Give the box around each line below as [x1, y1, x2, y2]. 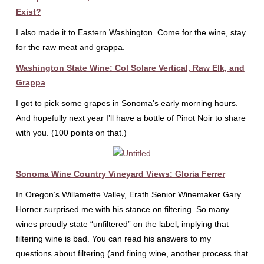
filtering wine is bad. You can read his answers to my [15, 234, 211, 243]
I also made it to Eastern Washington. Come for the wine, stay [15, 28, 246, 37]
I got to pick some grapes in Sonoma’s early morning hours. [15, 98, 238, 108]
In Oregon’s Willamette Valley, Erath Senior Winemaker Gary [15, 190, 241, 199]
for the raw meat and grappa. [15, 42, 125, 52]
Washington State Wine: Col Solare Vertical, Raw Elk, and [15, 63, 245, 72]
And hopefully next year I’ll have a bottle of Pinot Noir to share [15, 113, 246, 123]
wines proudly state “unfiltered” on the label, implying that [15, 219, 229, 229]
